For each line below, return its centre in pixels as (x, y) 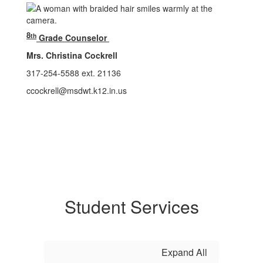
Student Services (131, 207)
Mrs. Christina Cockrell (72, 55)
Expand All (184, 252)
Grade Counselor (73, 38)
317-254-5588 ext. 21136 (74, 73)
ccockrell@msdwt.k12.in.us (77, 91)
